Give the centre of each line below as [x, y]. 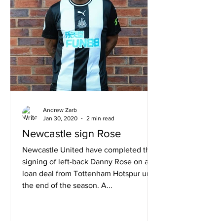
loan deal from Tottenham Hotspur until [90, 173]
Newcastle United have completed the [88, 150]
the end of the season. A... [67, 185]
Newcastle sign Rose [72, 133]
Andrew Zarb [60, 110]
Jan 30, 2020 [60, 118]
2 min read [100, 118]
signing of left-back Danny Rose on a [85, 162]
